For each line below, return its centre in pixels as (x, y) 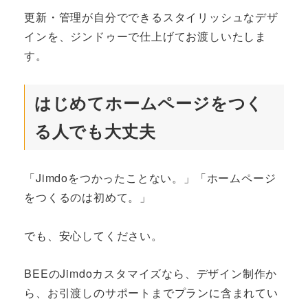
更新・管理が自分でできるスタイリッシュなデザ (151, 17)
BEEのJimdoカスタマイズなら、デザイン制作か (151, 273)
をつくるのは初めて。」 (88, 197)
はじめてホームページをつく (149, 103)
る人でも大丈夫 (95, 131)
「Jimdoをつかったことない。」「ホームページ (150, 178)
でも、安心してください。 (93, 235)
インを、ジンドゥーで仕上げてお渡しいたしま (145, 36)
